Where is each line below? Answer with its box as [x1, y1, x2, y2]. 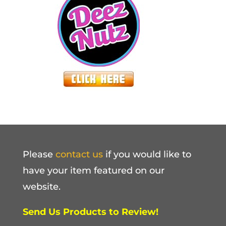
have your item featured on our [22, 164, 164, 176]
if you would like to [102, 148, 191, 160]
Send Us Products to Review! [22, 206, 158, 217]
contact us [55, 148, 103, 160]
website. [22, 181, 61, 192]
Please [22, 148, 55, 160]
